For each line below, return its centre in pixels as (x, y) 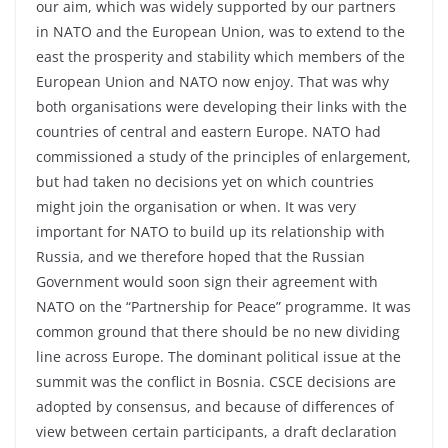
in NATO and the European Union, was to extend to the (220, 31)
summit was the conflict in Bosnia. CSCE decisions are (216, 381)
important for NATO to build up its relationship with (210, 231)
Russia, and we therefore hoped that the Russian (200, 256)
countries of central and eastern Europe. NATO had (208, 131)
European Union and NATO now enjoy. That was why (212, 81)
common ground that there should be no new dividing (218, 331)
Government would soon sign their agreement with (207, 281)
